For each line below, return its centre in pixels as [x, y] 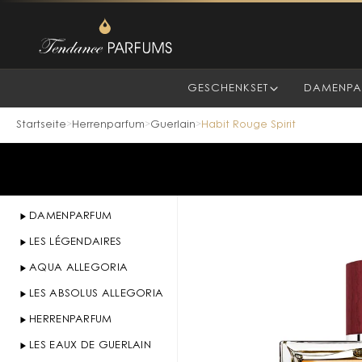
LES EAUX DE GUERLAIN [90, 345]
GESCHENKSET [227, 88]
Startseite [41, 125]
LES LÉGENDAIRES [76, 242]
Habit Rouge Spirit [248, 125]
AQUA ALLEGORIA [79, 268]
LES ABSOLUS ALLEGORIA [97, 294]
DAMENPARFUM [71, 216]
